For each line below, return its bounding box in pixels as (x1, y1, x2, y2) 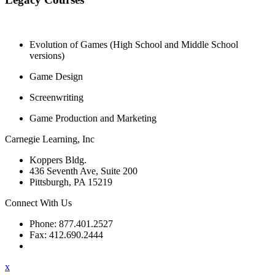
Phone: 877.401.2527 (29, 218, 113, 229)
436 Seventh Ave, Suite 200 (29, 165, 137, 176)
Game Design (29, 71, 83, 82)
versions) (29, 50, 64, 61)
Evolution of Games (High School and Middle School (29, 39, 238, 50)
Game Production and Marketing (29, 112, 157, 123)
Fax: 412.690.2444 (29, 229, 103, 240)
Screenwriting (29, 91, 83, 103)
